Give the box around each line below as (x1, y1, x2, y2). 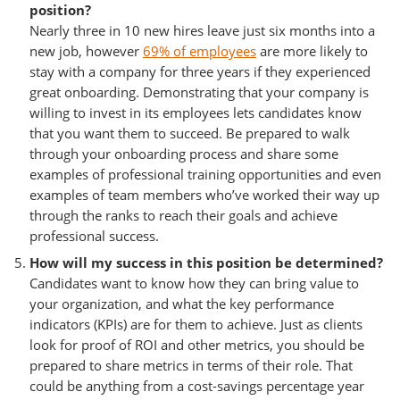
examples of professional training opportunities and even (29, 164, 381, 183)
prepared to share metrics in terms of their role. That (29, 355, 353, 374)
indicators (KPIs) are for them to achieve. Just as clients (29, 314, 362, 333)
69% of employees (143, 41, 256, 60)
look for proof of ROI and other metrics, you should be (29, 335, 364, 354)
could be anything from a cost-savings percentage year (29, 376, 364, 395)
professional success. (29, 226, 159, 245)
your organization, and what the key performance (29, 294, 334, 312)
